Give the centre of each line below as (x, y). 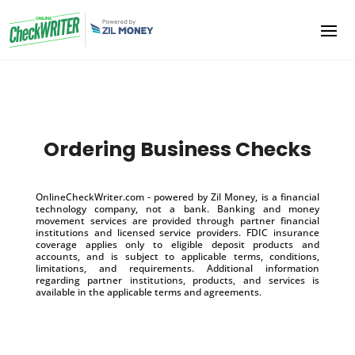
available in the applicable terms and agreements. (148, 292)
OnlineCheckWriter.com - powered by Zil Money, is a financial (177, 197)
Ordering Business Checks (177, 149)
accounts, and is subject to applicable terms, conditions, (177, 256)
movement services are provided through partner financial (177, 220)
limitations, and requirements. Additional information (177, 268)
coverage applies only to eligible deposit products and (177, 244)
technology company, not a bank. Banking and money (177, 208)
